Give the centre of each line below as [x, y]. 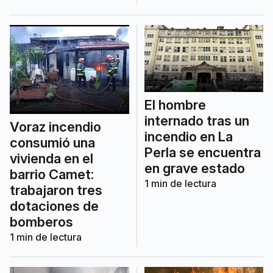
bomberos [41, 222]
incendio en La [188, 136]
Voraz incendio [55, 127]
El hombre [175, 105]
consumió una [52, 143]
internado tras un [197, 120]
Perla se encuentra [202, 152]
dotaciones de [54, 206]
